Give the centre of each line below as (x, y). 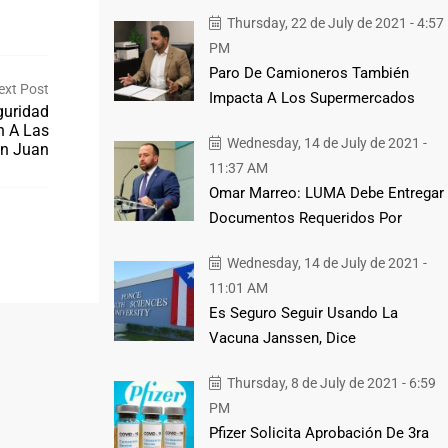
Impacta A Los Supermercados (311, 97)
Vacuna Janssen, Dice (282, 337)
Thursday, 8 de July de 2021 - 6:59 (329, 382)
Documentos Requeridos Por (305, 217)
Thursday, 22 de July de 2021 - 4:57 (333, 22)
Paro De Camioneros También (308, 72)
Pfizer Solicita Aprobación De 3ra (318, 432)
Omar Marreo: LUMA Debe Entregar (326, 192)
